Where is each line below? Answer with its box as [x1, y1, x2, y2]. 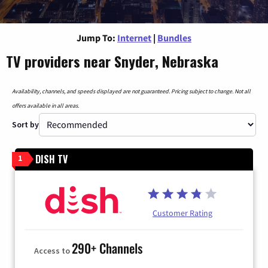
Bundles [157, 31, 191, 44]
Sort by [12, 118, 39, 130]
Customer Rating [153, 207, 212, 218]
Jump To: [77, 31, 115, 44]
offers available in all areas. [12, 101, 79, 109]
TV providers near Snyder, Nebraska [6, 50, 218, 72]
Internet [117, 31, 151, 44]
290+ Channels [72, 239, 142, 258]
